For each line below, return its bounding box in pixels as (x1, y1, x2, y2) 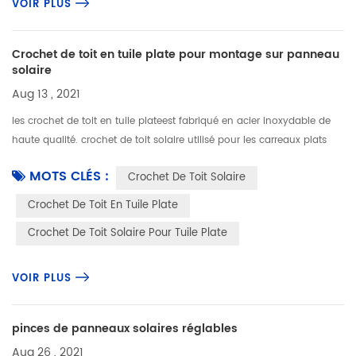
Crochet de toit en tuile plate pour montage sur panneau (12, 45, 339, 64)
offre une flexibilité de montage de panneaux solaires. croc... (12, 152, 300, 167)
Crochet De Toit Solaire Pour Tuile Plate (28, 225, 227, 242)
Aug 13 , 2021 (12, 85, 80, 103)
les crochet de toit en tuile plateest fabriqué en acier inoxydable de (12, 114, 331, 129)
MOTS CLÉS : (29, 166, 109, 187)
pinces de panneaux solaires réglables (12, 319, 238, 338)
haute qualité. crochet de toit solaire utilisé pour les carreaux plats (12, 133, 327, 148)
